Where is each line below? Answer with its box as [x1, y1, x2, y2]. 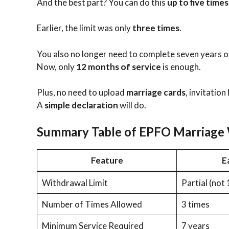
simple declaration [44, 100, 118, 111]
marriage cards [126, 87, 186, 98]
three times [132, 22, 179, 34]
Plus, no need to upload [37, 87, 126, 98]
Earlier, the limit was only [37, 22, 132, 34]
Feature [90, 154, 123, 166]
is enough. [161, 61, 201, 72]
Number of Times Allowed [41, 198, 142, 210]
